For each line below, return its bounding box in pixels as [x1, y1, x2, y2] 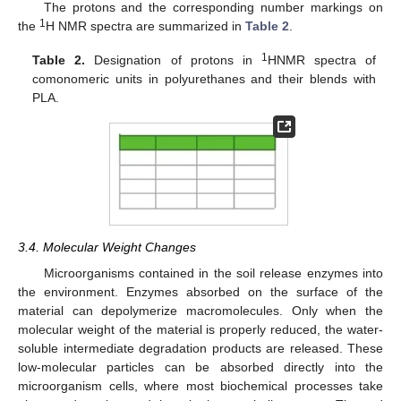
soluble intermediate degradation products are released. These [18, 340, 383, 355]
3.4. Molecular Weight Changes [18, 240, 196, 255]
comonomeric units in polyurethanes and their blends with [32, 71, 376, 86]
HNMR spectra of [267, 52, 376, 67]
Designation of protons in [85, 52, 261, 67]
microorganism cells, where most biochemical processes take [18, 378, 383, 393]
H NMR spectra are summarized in [46, 18, 245, 33]
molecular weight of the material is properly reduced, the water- [18, 321, 383, 337]
